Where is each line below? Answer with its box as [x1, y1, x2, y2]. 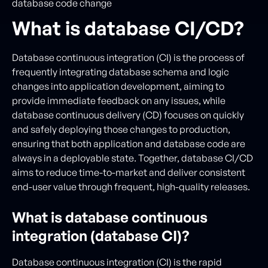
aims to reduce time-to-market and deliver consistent [12, 166, 245, 178]
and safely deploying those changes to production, [12, 123, 230, 135]
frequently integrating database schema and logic [12, 66, 229, 78]
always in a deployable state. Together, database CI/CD [12, 152, 253, 164]
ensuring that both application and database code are [12, 138, 245, 150]
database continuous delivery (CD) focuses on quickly [12, 109, 244, 121]
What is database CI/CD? [12, 16, 244, 40]
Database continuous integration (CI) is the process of [12, 51, 245, 63]
